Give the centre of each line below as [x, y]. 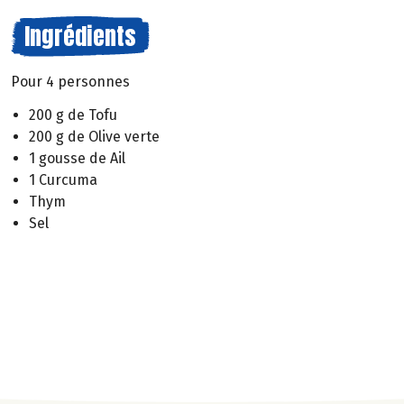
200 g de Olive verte [94, 136]
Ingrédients [80, 36]
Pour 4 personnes [70, 82]
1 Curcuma [63, 179]
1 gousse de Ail [77, 158]
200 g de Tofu [73, 115]
